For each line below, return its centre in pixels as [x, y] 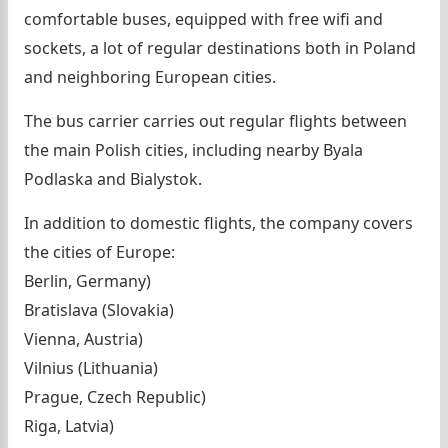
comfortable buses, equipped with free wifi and [203, 19]
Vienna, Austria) [83, 339]
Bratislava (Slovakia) [99, 310]
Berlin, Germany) [87, 281]
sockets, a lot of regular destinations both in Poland [220, 48]
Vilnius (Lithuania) [91, 368]
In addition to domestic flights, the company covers [218, 223]
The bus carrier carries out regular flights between [215, 121]
